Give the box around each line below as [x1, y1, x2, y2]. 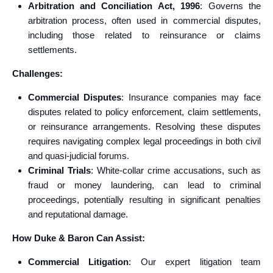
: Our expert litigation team [129, 257, 261, 267]
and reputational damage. [27, 209, 128, 219]
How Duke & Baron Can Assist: [12, 233, 145, 243]
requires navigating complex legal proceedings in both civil [27, 136, 261, 146]
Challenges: [12, 68, 63, 79]
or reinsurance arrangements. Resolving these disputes [27, 121, 261, 132]
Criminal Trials [27, 165, 91, 175]
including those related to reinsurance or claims [27, 30, 261, 40]
